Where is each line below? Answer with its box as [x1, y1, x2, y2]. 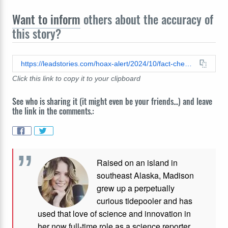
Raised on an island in [97, 156, 178, 168]
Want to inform [12, 11, 80, 28]
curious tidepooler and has [97, 194, 192, 207]
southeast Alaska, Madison [97, 169, 194, 181]
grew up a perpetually [97, 182, 175, 194]
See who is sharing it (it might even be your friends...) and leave [12, 95, 212, 108]
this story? [12, 25, 61, 43]
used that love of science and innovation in [38, 207, 191, 219]
